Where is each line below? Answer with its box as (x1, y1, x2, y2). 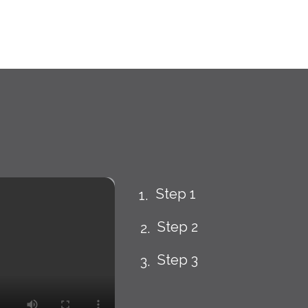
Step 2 (157, 219, 198, 235)
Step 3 (157, 252, 198, 268)
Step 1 (156, 186, 196, 202)
